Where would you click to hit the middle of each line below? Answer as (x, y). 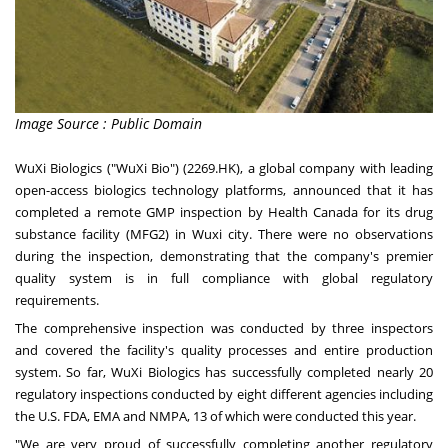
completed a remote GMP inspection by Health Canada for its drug (224, 212)
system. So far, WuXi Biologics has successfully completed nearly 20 (224, 372)
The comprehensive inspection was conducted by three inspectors (224, 328)
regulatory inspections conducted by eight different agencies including (224, 394)
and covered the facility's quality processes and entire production (224, 350)
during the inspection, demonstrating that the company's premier (224, 256)
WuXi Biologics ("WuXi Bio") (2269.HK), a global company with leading (224, 168)
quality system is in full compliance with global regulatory (224, 278)
